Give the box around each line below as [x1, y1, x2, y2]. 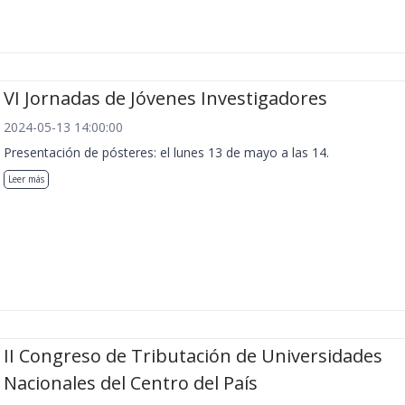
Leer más [8, 172, 44, 185]
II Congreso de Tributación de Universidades [4, 344, 382, 369]
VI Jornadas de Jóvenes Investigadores [4, 85, 327, 110]
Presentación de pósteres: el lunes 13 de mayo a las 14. [4, 143, 329, 161]
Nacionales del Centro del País [4, 371, 258, 396]
